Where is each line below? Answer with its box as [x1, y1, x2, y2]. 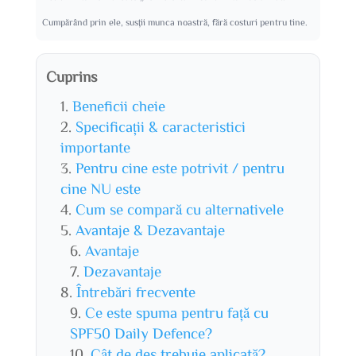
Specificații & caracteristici [75, 118, 246, 134]
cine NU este [60, 180, 141, 196]
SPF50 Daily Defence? [69, 325, 212, 341]
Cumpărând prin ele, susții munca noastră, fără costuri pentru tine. [41, 17, 308, 27]
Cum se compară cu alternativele [75, 201, 284, 217]
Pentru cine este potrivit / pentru [75, 160, 284, 176]
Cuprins [45, 68, 97, 84]
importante [60, 139, 130, 155]
